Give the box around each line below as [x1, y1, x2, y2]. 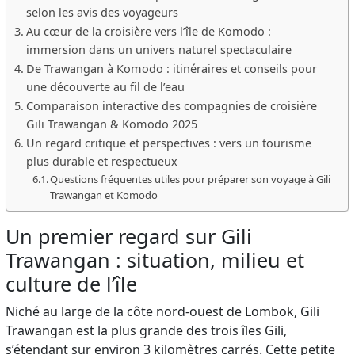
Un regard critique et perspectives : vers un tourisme [25, 135, 311, 151]
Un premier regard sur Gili [6, 222, 253, 250]
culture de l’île [6, 269, 138, 297]
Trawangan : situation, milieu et [6, 246, 305, 273]
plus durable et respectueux [25, 153, 177, 169]
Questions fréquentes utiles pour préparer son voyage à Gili [50, 171, 331, 186]
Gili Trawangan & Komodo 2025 [25, 116, 197, 132]
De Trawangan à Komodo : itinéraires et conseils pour [25, 60, 317, 76]
